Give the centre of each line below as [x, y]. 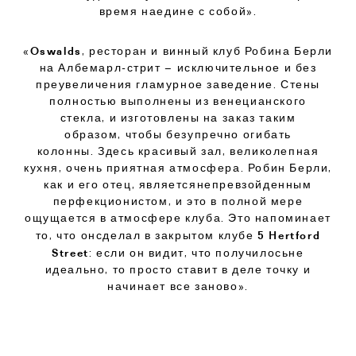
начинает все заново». [178, 286]
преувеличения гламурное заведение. [156, 85]
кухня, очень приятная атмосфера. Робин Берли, [178, 168]
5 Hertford [289, 235]
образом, [93, 135]
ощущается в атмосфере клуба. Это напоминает [178, 218]
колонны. [66, 151]
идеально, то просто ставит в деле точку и [178, 270]
